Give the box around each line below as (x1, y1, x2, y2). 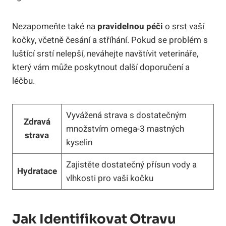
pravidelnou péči (97, 20, 163, 33)
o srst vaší (163, 20, 204, 33)
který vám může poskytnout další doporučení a (12, 61, 190, 74)
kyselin (66, 136, 92, 149)
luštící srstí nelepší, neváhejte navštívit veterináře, (12, 47, 198, 60)
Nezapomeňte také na (12, 20, 97, 33)
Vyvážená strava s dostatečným (66, 108, 187, 122)
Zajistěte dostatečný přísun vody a (66, 158, 197, 171)
